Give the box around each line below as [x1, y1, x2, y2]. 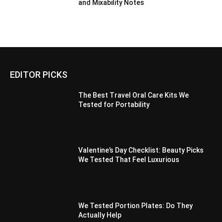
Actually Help [78, 211, 122, 219]
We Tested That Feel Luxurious [78, 156, 180, 164]
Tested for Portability [78, 100, 150, 109]
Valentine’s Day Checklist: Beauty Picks [78, 146, 204, 155]
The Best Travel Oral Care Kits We [78, 91, 189, 99]
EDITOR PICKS [10, 69, 67, 80]
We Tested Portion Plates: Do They [78, 201, 193, 210]
